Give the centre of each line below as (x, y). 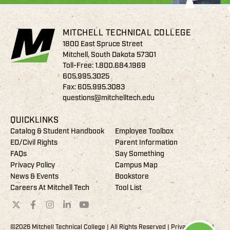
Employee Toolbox (144, 131)
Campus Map (136, 165)
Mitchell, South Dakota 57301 (109, 55)
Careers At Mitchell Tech (50, 187)
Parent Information (146, 142)
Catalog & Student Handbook (57, 131)
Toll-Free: (79, 66)
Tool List (128, 187)
